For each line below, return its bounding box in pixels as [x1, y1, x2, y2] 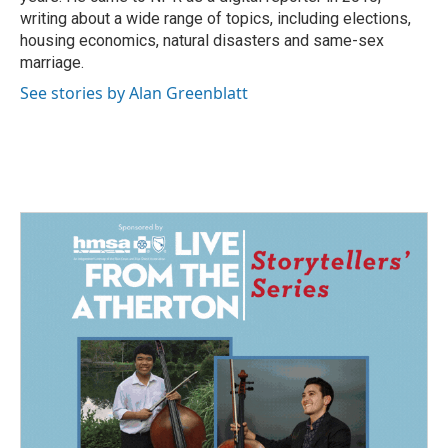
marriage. [20, 53, 84, 72]
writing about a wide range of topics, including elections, [20, 9, 411, 28]
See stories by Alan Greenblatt [20, 82, 248, 104]
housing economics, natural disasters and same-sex [20, 31, 384, 50]
